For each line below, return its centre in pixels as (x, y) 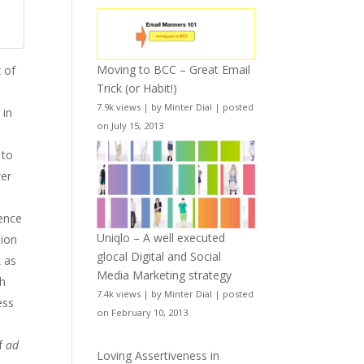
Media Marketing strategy (165, 275)
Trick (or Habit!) (137, 89)
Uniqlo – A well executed (161, 237)
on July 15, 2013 (130, 126)
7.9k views (119, 107)
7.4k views (119, 293)
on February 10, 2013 (143, 312)
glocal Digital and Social (159, 256)
